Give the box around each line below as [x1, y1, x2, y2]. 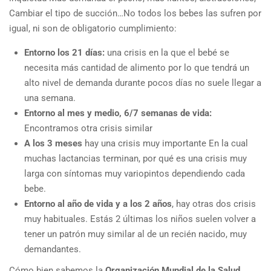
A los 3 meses [24, 137, 82, 149]
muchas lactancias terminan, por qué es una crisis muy [24, 152, 247, 164]
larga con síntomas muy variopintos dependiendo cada [24, 168, 245, 179]
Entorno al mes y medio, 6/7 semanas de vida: [24, 107, 212, 119]
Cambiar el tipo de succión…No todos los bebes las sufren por [9, 7, 261, 19]
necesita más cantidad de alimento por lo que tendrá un [24, 62, 249, 73]
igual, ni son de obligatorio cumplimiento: [9, 22, 177, 34]
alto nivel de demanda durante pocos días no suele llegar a [24, 77, 261, 88]
